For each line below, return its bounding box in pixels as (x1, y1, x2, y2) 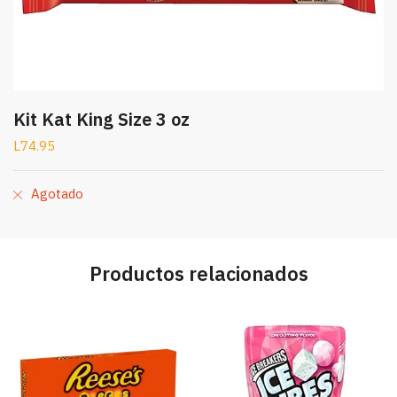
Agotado (31, 185, 83, 202)
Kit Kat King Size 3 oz (13, 107, 190, 131)
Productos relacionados (89, 261, 308, 287)
